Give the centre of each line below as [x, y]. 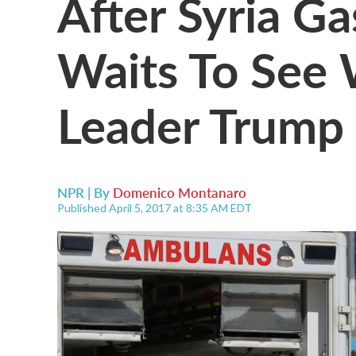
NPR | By [85, 192]
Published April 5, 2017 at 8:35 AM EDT [155, 208]
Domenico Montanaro [180, 192]
